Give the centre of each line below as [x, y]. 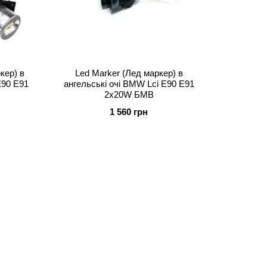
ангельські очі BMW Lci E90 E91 [129, 84]
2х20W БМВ [129, 94]
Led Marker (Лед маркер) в [129, 73]
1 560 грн [129, 112]
